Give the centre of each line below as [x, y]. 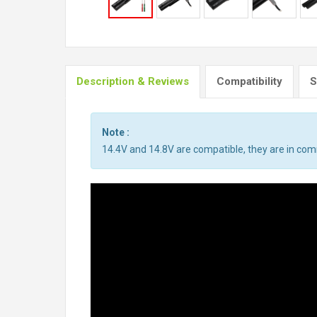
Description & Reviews [133, 81]
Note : [116, 132]
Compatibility [249, 81]
